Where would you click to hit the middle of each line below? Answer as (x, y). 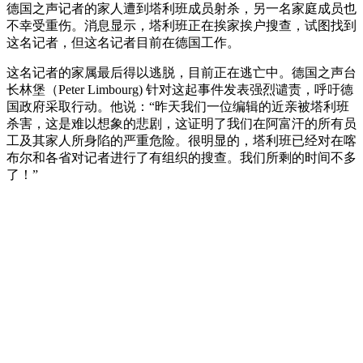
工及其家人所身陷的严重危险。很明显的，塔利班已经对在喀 (181, 140)
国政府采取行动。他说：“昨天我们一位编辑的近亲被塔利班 (178, 106)
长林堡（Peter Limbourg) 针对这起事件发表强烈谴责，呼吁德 (180, 89)
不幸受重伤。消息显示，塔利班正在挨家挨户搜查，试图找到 (181, 25)
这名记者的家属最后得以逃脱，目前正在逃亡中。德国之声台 (181, 72)
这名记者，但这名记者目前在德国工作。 (123, 42)
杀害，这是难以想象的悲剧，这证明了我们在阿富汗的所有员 (181, 123)
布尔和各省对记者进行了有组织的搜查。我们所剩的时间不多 (181, 157)
